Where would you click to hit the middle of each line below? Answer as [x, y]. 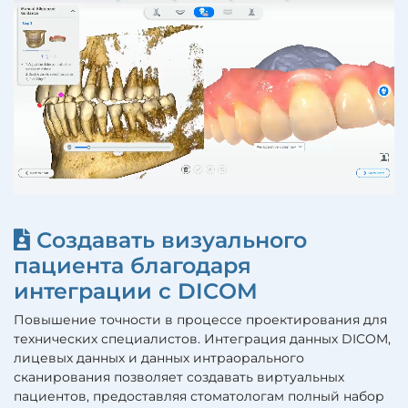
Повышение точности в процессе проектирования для [200, 320]
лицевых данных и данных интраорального [159, 358]
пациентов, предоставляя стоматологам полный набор [199, 397]
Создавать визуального [168, 240]
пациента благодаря [133, 266]
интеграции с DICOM [136, 291]
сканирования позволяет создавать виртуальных [179, 377]
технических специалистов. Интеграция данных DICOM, [202, 339]
